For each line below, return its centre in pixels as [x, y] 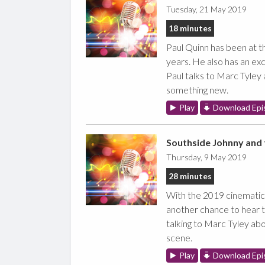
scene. [179, 237]
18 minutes [190, 28]
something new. [197, 89]
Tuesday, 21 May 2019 [206, 9]
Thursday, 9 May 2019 [206, 157]
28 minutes [190, 176]
